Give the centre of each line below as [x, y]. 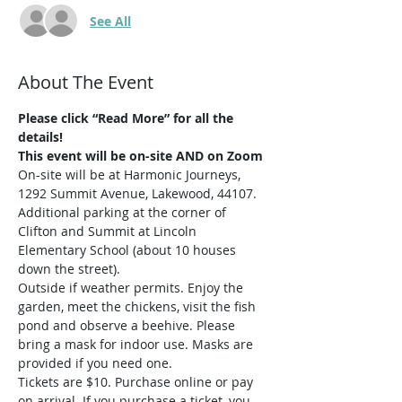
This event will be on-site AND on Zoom [140, 156]
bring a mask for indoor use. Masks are [137, 344]
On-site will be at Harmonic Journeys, [131, 175]
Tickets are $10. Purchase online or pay [137, 382]
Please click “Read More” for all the [127, 118]
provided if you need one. [95, 363]
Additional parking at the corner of [124, 212]
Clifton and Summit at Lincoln [109, 231]
